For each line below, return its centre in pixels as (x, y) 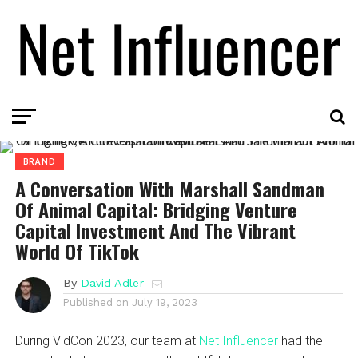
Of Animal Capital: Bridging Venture (156, 209)
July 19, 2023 (164, 302)
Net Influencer (238, 340)
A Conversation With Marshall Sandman (169, 188)
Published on (95, 302)
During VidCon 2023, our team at (107, 340)
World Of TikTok (77, 251)
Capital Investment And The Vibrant (155, 230)
